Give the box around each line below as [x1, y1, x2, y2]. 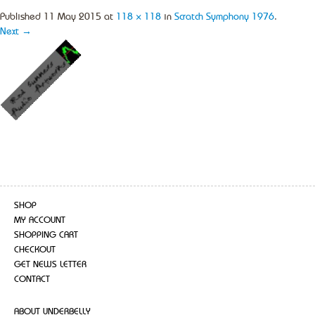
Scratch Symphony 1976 [174, 11, 274, 22]
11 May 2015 [44, 11, 101, 22]
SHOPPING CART [14, 230, 78, 240]
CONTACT [14, 274, 50, 284]
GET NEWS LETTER [14, 259, 86, 269]
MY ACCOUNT [14, 215, 65, 225]
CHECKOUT [14, 245, 56, 255]
